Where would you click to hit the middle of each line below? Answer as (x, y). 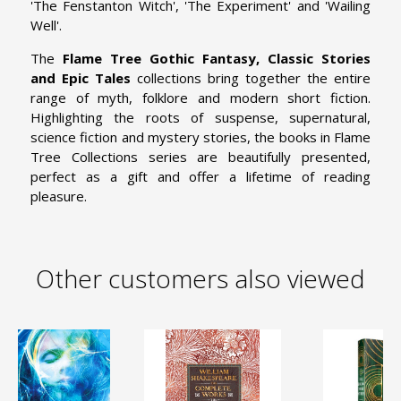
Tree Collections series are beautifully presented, (200, 156)
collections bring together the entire (254, 77)
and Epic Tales (84, 77)
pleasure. (59, 196)
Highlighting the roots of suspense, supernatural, (200, 117)
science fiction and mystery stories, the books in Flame (200, 137)
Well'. (46, 25)
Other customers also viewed (200, 278)
